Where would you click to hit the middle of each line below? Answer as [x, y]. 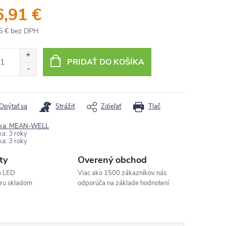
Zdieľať [111, 106]
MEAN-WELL [29, 126]
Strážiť [65, 106]
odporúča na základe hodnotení [124, 183]
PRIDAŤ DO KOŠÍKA [105, 62]
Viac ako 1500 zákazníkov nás [122, 173]
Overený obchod [112, 160]
